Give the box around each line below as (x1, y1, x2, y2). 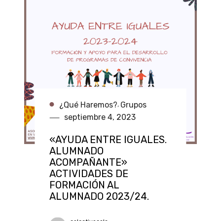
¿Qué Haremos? (59, 100, 118, 110)
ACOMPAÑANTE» (49, 156, 128, 169)
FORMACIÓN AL (49, 179, 119, 191)
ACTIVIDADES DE (49, 168, 129, 180)
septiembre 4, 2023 (64, 112, 136, 122)
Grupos (120, 100, 147, 110)
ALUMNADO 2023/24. (49, 190, 149, 203)
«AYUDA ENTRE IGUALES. (49, 134, 167, 146)
